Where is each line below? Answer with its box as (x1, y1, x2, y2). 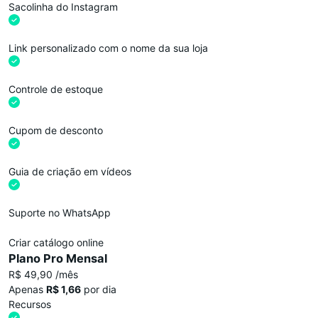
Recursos (9, 297, 51, 310)
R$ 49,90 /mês (9, 268, 78, 280)
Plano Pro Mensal (9, 251, 107, 265)
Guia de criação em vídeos (9, 165, 131, 177)
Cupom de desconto (9, 124, 103, 136)
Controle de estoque (9, 82, 103, 95)
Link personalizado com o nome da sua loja (9, 41, 208, 54)
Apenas (9, 283, 46, 295)
